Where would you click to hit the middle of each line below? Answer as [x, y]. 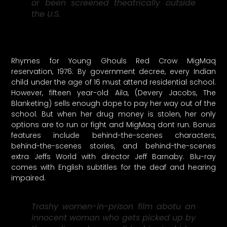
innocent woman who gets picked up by [113, 218]
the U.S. [46, 14]
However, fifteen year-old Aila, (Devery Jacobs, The [113, 92]
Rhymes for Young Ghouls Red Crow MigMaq [113, 61]
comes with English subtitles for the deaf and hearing [113, 167]
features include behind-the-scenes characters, [113, 135]
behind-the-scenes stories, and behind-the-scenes [113, 146]
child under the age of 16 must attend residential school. [113, 82]
